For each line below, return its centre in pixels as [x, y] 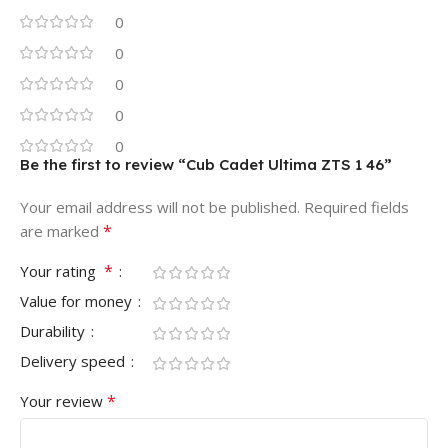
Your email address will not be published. [160, 207]
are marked [61, 231]
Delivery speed [74, 361]
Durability [54, 331]
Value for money [78, 301]
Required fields [356, 207]
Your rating [62, 271]
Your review [63, 401]
